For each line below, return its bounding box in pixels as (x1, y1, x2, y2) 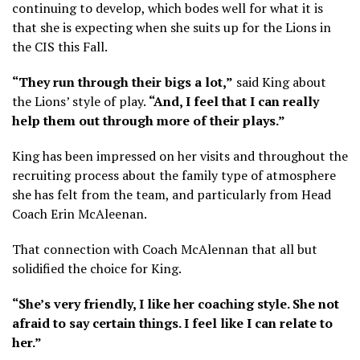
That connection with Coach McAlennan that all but (12, 240, 317, 259)
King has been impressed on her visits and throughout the (12, 147, 348, 166)
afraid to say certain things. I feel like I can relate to (12, 314, 333, 333)
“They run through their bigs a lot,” (12, 73, 233, 92)
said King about (233, 73, 326, 92)
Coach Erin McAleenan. (12, 205, 147, 223)
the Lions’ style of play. (12, 92, 149, 111)
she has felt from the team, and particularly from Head (12, 186, 331, 204)
